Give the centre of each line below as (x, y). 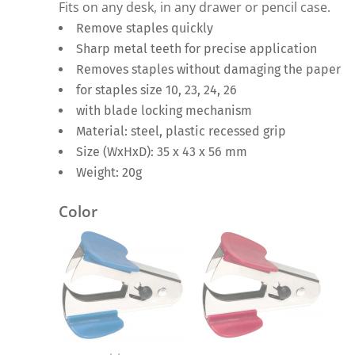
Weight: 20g (109, 172)
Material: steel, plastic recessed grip (181, 131)
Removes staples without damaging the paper (208, 69)
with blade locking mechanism (164, 110)
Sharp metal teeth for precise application (197, 48)
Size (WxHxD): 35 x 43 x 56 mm (162, 151)
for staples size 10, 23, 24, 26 (157, 90)
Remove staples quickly (145, 28)
